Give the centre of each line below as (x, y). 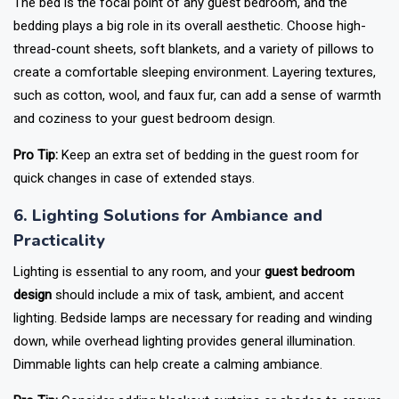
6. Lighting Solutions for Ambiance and (168, 216)
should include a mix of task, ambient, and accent (198, 295)
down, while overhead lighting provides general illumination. (184, 341)
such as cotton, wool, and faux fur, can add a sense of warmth (197, 95)
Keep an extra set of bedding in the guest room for (208, 155)
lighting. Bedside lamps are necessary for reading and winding (193, 318)
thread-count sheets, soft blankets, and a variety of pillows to (194, 49)
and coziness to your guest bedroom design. (144, 118)
